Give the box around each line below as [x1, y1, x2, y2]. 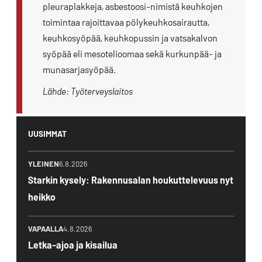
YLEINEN [28, 159, 59, 169]
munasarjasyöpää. [43, 64, 116, 75]
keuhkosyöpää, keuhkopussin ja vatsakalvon [43, 32, 218, 44]
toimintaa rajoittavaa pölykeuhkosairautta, [43, 16, 209, 28]
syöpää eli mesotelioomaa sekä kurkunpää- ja [43, 48, 222, 60]
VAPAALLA [28, 224, 63, 234]
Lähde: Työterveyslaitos [43, 85, 133, 97]
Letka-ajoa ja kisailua [28, 239, 118, 251]
